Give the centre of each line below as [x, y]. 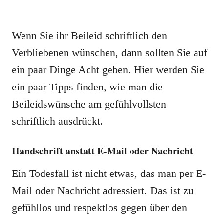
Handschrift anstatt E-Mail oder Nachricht [102, 151]
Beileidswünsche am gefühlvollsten [89, 104]
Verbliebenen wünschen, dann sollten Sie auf [109, 53]
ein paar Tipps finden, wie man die [87, 87]
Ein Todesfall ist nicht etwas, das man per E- [109, 173]
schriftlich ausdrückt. [57, 121]
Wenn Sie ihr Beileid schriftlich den [89, 35]
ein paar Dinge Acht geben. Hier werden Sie [108, 70]
